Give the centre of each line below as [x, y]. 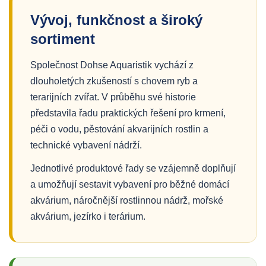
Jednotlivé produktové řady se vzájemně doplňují [133, 168]
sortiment [63, 39]
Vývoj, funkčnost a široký [116, 20]
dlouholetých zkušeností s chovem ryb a [114, 81]
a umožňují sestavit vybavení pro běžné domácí [130, 184]
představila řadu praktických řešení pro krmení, [128, 113]
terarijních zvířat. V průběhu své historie [113, 97]
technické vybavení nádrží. [86, 145]
